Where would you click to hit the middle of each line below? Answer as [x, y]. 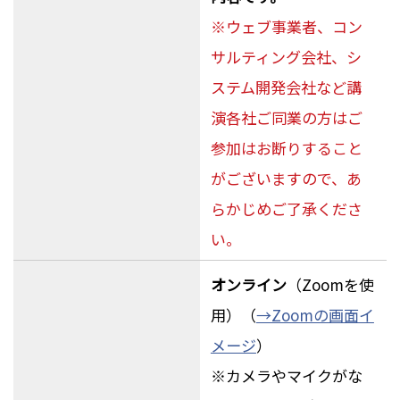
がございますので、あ [286, 178]
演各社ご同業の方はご [286, 117]
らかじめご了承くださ [286, 208]
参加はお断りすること [286, 147]
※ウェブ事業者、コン [286, 26]
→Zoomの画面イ [315, 315]
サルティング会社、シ [286, 56]
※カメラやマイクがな [286, 376]
